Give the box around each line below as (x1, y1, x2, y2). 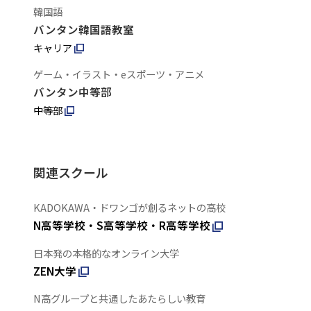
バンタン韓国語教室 (33, 21, 134, 37)
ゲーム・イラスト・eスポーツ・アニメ (33, 66, 204, 81)
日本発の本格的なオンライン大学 (33, 245, 179, 260)
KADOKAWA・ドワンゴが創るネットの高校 (33, 200, 226, 215)
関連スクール (33, 162, 108, 181)
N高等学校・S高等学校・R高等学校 (33, 217, 210, 233)
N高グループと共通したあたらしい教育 (33, 290, 205, 305)
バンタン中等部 (33, 83, 112, 99)
